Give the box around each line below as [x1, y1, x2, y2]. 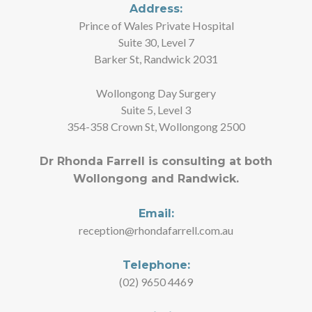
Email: [138, 206, 174, 220]
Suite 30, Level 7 [118, 35, 194, 49]
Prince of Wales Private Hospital [78, 18, 234, 32]
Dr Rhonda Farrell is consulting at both [40, 154, 272, 168]
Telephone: [122, 258, 190, 272]
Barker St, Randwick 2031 [94, 52, 218, 65]
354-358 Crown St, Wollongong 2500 [67, 119, 245, 133]
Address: [130, 1, 182, 15]
